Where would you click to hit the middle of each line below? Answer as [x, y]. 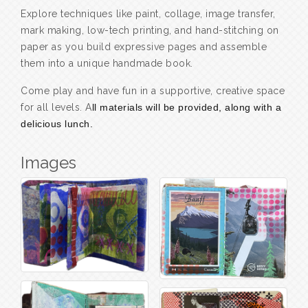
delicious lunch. [57, 124]
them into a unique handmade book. [107, 64]
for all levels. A [56, 108]
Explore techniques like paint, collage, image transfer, [148, 14]
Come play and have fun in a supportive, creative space [153, 91]
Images [48, 163]
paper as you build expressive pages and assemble [144, 47]
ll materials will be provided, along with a [186, 108]
